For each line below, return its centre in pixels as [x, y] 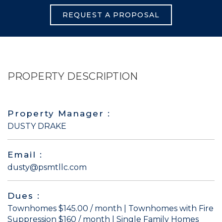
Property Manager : [59, 114]
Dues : [24, 196]
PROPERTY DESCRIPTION [73, 77]
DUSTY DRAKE [37, 126]
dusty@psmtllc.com [47, 167]
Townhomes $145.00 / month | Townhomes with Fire [111, 209]
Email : [25, 155]
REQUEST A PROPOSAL [111, 15]
